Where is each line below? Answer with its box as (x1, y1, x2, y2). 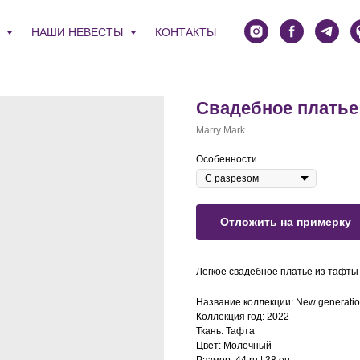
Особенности (196, 153, 257, 165)
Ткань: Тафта (196, 325, 255, 337)
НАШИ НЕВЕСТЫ (31, 26, 126, 39)
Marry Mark (196, 125, 245, 136)
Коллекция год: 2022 (196, 311, 289, 322)
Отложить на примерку (220, 215, 351, 228)
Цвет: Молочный (196, 340, 272, 351)
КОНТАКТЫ (155, 26, 216, 39)
